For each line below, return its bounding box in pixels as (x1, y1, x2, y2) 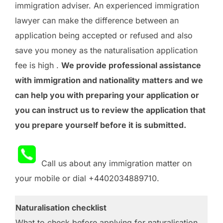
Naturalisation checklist (15, 203, 107, 213)
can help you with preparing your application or (15, 90, 199, 101)
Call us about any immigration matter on (39, 158, 192, 169)
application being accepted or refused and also (15, 30, 193, 41)
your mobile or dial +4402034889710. (15, 173, 159, 184)
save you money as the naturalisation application (15, 45, 198, 56)
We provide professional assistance (61, 60, 201, 71)
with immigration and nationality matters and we (15, 75, 203, 86)
